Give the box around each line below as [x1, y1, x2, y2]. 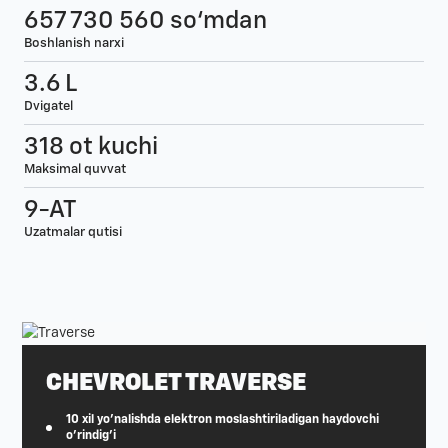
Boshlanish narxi [24, 37, 124, 51]
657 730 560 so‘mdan [24, 9, 267, 34]
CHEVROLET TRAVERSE [46, 371, 306, 396]
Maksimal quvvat [24, 163, 126, 177]
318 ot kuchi [24, 135, 158, 160]
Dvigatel [24, 100, 73, 114]
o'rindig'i [66, 430, 116, 443]
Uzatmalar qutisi [24, 226, 122, 240]
